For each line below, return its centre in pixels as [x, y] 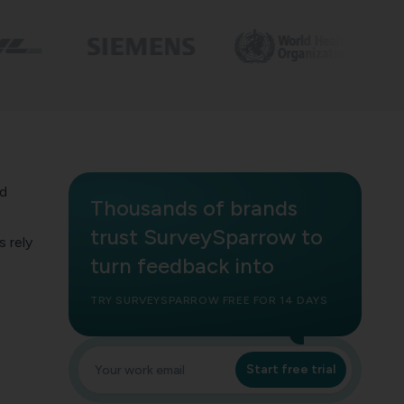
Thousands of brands [194, 208]
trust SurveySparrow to [207, 237]
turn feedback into [182, 266]
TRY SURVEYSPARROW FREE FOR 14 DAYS [209, 301]
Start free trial [291, 370]
